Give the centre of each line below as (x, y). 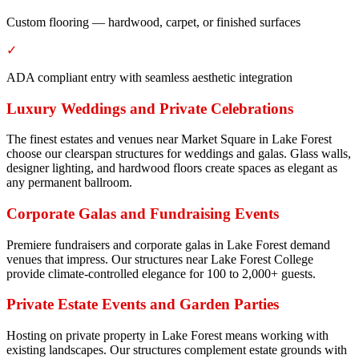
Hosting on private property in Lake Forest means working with (167, 336)
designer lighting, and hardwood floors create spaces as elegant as (172, 168)
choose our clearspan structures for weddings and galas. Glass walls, (179, 154)
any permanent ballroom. (69, 183)
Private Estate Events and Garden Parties (143, 305)
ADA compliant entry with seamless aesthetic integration (149, 77)
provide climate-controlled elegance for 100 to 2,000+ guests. (161, 273)
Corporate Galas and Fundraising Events (143, 213)
